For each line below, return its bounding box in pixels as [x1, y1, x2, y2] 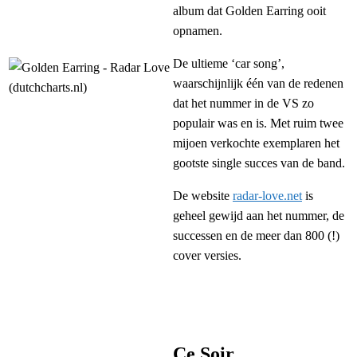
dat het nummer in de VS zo [173, 96, 314, 111]
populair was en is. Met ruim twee [173, 116, 343, 131]
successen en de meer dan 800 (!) [173, 229, 339, 243]
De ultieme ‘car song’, [173, 57, 284, 71]
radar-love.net [233, 189, 302, 203]
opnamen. [173, 24, 222, 38]
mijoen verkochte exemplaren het [173, 136, 339, 151]
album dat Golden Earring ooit [173, 4, 326, 18]
